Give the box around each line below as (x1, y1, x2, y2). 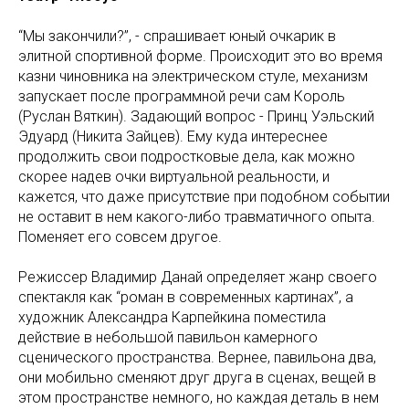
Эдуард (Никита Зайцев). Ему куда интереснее (18, 128, 328, 146)
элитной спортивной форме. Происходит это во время (18, 47, 383, 66)
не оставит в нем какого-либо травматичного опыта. (18, 208, 375, 226)
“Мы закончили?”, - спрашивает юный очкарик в (18, 27, 336, 46)
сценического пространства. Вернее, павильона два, (18, 349, 376, 367)
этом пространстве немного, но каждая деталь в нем (18, 389, 379, 407)
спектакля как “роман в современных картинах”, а (18, 288, 353, 307)
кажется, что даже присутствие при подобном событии (18, 188, 390, 206)
